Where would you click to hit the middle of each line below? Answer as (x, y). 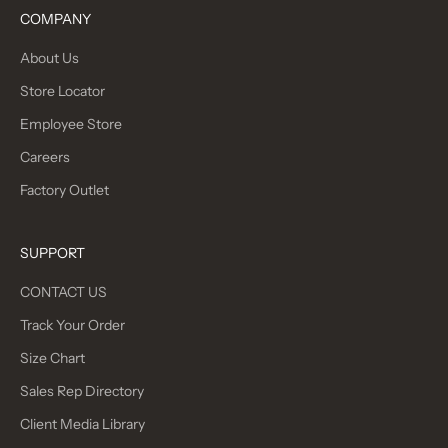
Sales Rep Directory (82, 391)
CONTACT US (63, 292)
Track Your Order (72, 325)
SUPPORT (52, 253)
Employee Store (71, 124)
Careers (45, 157)
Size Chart (52, 358)
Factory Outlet (64, 190)
